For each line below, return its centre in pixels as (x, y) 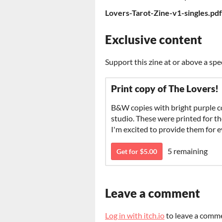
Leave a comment (153, 193)
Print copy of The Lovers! (165, 89)
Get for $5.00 (137, 152)
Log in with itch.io (135, 216)
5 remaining (188, 151)
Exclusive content (154, 40)
